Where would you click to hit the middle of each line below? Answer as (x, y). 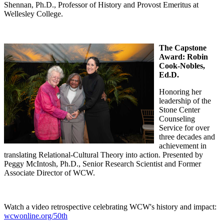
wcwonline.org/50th (36, 216)
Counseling (177, 119)
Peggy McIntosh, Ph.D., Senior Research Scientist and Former (102, 164)
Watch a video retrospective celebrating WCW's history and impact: (110, 207)
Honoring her (180, 92)
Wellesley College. (33, 14)
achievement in (183, 146)
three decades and (187, 137)
